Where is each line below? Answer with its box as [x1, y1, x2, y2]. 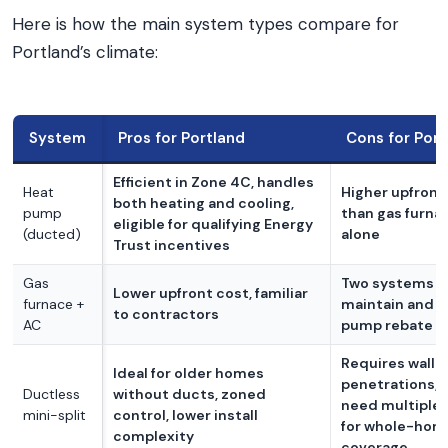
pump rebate [341, 316, 433, 334]
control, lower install [113, 406, 258, 424]
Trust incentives [113, 236, 230, 254]
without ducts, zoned [113, 385, 266, 403]
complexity [113, 427, 194, 445]
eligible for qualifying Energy [113, 215, 313, 233]
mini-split [23, 406, 86, 424]
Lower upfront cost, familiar [113, 284, 308, 302]
